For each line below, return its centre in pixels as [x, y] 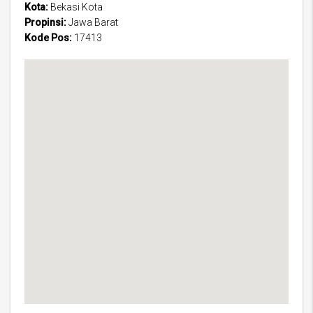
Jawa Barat [92, 23]
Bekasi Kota [75, 7]
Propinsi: [45, 23]
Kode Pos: [48, 38]
